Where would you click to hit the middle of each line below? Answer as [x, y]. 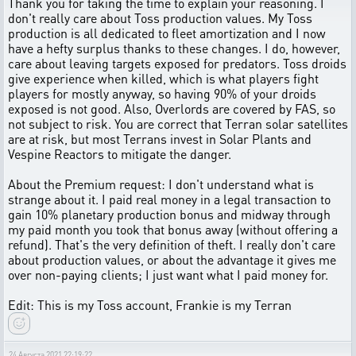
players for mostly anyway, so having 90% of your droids [162, 93]
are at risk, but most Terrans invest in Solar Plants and [160, 139]
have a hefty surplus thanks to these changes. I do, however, [174, 48]
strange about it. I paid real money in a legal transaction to [169, 199]
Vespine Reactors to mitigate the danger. [120, 154]
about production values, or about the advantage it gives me [172, 259]
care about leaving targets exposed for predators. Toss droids [177, 63]
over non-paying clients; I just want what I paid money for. [168, 275]
